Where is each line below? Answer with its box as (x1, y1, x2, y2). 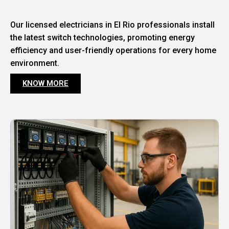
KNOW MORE (22, 79, 68, 88)
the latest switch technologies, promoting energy (10, 33, 195, 43)
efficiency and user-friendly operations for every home (10, 45, 216, 56)
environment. (10, 58, 59, 68)
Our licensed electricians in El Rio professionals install (10, 20, 215, 30)
